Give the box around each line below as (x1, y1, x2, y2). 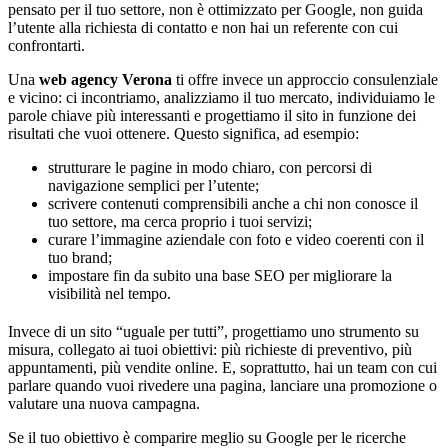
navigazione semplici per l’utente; (48, 177, 259, 195)
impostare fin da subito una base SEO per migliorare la (48, 267, 392, 285)
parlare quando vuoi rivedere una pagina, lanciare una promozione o (8, 377, 437, 395)
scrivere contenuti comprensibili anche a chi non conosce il (48, 195, 418, 213)
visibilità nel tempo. (48, 285, 171, 303)
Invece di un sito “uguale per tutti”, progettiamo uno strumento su (8, 323, 419, 341)
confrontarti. (8, 37, 85, 55)
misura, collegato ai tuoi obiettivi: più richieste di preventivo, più (8, 341, 412, 359)
